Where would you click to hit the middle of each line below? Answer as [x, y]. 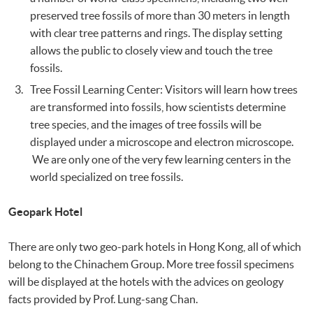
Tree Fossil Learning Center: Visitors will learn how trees [164, 90]
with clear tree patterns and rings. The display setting [156, 33]
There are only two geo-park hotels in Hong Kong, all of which [155, 247]
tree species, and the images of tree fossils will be [146, 125]
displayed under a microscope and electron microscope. [162, 142]
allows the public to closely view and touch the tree [152, 51]
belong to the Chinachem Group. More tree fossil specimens [151, 264]
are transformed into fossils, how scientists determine [158, 107]
